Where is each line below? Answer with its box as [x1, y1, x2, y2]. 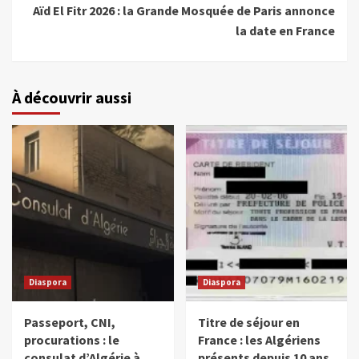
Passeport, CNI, [24, 314, 115, 331]
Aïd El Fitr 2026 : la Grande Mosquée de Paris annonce [33, 2, 335, 19]
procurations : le [24, 332, 119, 349]
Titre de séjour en [197, 314, 300, 331]
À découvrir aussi [12, 87, 131, 108]
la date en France [236, 22, 335, 39]
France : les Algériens [197, 332, 321, 349]
